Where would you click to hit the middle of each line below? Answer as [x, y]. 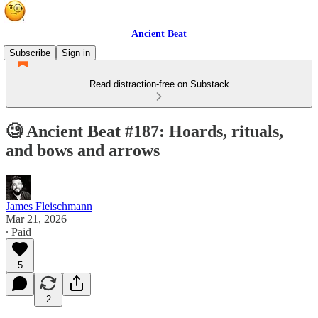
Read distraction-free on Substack [159, 84]
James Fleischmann [49, 206]
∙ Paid [18, 231]
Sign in [76, 53]
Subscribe [30, 53]
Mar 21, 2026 [36, 219]
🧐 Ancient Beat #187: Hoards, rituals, [144, 131]
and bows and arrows [83, 150]
